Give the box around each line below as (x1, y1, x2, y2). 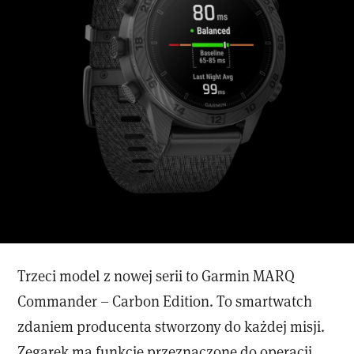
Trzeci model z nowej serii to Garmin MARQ (17, 265, 296, 285)
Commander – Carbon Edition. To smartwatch (17, 290, 313, 311)
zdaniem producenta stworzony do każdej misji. (17, 315, 326, 336)
